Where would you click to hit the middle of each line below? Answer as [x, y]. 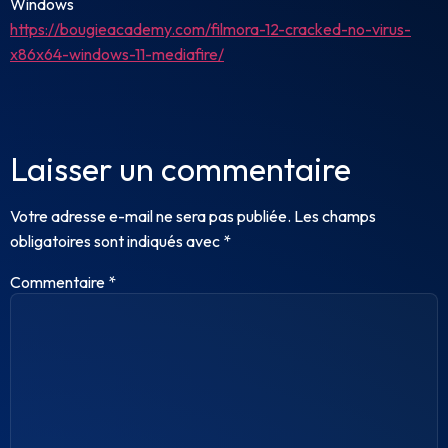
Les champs [335, 215]
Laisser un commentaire [180, 168]
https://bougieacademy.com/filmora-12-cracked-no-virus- [210, 29]
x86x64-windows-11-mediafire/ [117, 54]
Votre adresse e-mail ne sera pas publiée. [150, 215]
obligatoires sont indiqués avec [116, 240]
